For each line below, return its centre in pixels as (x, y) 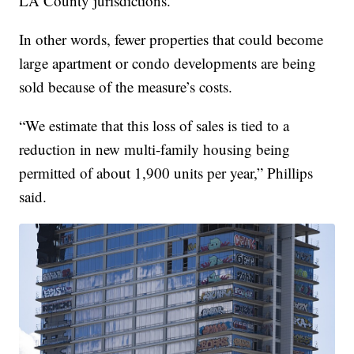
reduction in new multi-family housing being (155, 149)
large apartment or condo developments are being (168, 63)
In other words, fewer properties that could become (171, 40)
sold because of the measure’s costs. (126, 87)
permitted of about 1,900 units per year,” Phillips (166, 173)
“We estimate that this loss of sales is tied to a (154, 126)
